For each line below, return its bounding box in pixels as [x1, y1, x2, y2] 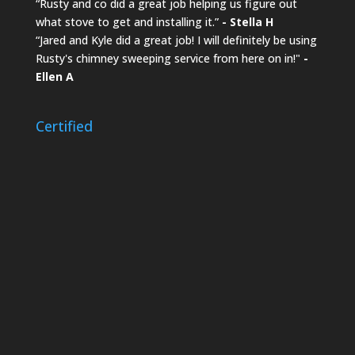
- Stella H [221, 14, 273, 30]
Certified [35, 116, 93, 136]
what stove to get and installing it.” [35, 14, 222, 30]
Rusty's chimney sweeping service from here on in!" [35, 51, 303, 67]
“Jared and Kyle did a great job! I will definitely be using [35, 32, 317, 48]
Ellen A [35, 69, 74, 85]
